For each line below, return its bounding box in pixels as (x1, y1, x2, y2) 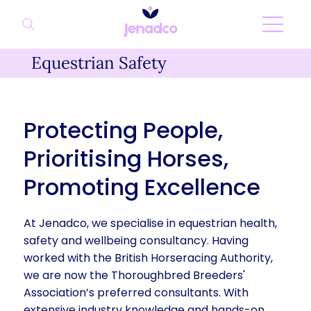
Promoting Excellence (24, 171, 261, 203)
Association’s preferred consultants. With (24, 285, 249, 301)
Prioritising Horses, (24, 142, 229, 174)
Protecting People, (24, 114, 224, 146)
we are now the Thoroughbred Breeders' (24, 267, 246, 284)
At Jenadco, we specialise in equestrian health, (24, 215, 278, 232)
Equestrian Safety (31, 52, 167, 74)
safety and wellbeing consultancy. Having (24, 233, 249, 249)
